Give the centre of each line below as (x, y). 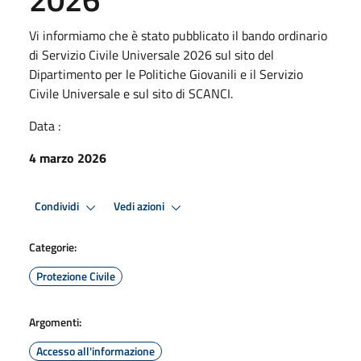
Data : (45, 125)
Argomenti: (55, 322)
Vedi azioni (140, 207)
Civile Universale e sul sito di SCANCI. (131, 93)
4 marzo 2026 (68, 158)
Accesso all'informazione (95, 351)
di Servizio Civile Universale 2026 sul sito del (151, 54)
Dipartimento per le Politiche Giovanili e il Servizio (166, 74)
